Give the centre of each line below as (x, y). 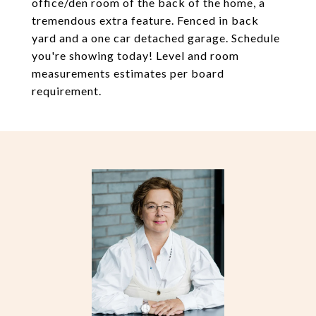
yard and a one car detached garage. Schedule (156, 38)
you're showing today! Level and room (135, 55)
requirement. (67, 91)
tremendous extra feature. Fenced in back (145, 20)
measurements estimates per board (128, 73)
